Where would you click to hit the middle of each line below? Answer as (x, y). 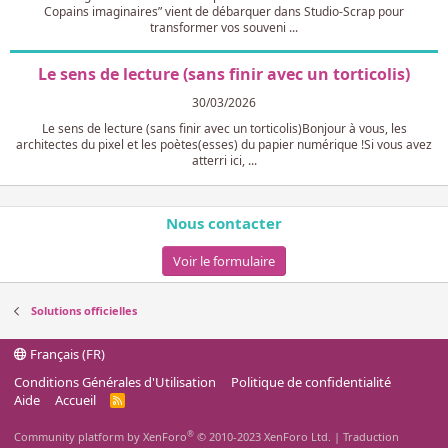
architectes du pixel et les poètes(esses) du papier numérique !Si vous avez (224, 144)
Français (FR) (66, 354)
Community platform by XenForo (100, 436)
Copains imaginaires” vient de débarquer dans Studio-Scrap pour (224, 11)
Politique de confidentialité (310, 382)
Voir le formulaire (224, 260)
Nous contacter (224, 222)
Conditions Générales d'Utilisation (115, 382)
